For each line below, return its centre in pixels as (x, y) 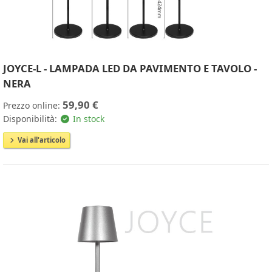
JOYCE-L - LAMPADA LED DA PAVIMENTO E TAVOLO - (130, 68)
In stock (87, 118)
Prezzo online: (33, 105)
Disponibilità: (31, 118)
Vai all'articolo (41, 140)
